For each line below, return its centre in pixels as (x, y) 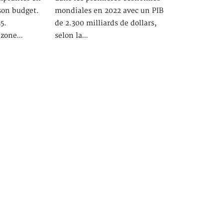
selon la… (71, 35)
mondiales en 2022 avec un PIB (109, 10)
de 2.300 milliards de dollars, (106, 23)
